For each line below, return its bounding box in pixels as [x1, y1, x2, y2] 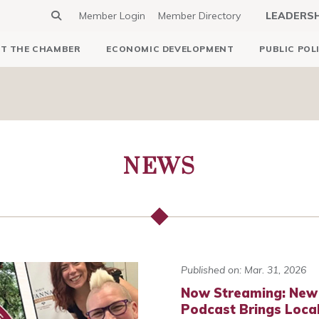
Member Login [79, 9, 145, 22]
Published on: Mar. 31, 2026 [180, 263, 306, 276]
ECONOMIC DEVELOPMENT [106, 43, 234, 54]
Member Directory [158, 9, 241, 22]
